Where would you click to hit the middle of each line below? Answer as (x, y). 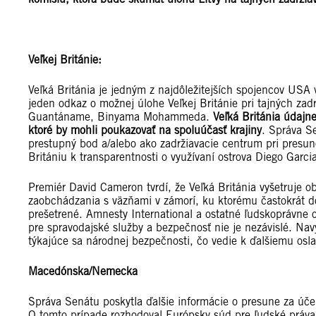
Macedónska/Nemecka (83, 272)
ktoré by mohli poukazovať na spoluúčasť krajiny (145, 130)
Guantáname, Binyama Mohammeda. (121, 117)
